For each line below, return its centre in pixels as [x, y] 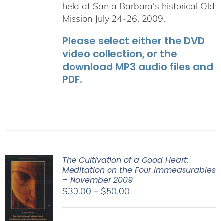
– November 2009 [97, 180]
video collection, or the [119, 54]
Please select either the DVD [133, 41]
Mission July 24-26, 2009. [113, 19]
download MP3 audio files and [137, 67]
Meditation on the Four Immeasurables [139, 170]
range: [142, 203]
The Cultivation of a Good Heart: [125, 160]
